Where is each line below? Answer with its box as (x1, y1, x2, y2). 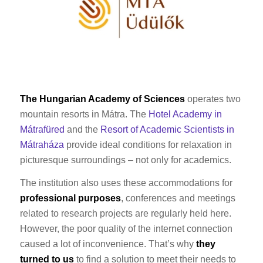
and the (64, 124, 100, 134)
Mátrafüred (19, 124, 65, 134)
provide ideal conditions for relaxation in (63, 139, 232, 150)
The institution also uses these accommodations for (19, 178, 232, 188)
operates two (184, 93, 241, 104)
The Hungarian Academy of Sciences (19, 93, 185, 104)
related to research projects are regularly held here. (19, 208, 231, 219)
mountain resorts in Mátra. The (19, 109, 149, 119)
